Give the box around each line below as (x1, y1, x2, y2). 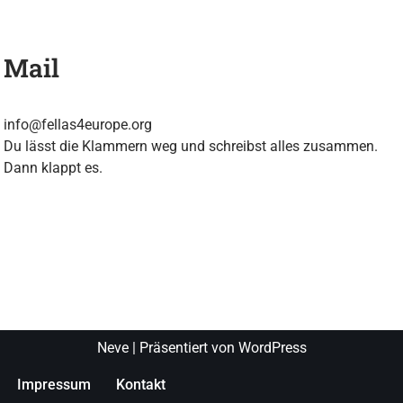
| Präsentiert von (128, 339, 238, 356)
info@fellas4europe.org (4, 116, 153, 134)
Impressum (17, 376, 91, 393)
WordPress (237, 339, 307, 356)
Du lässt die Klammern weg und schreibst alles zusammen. (4, 138, 379, 156)
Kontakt (116, 376, 166, 393)
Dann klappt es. (4, 159, 103, 177)
